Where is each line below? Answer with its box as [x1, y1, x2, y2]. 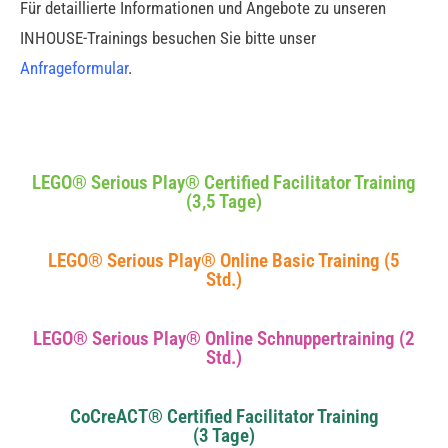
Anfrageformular [20, 58, 128, 78]
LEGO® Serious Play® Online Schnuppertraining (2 [33, 327, 415, 350]
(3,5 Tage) [186, 190, 262, 213]
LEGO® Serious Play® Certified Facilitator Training [32, 171, 416, 194]
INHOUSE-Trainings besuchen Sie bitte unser [20, 28, 316, 48]
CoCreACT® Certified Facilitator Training [69, 405, 379, 428]
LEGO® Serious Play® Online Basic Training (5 [48, 249, 400, 272]
